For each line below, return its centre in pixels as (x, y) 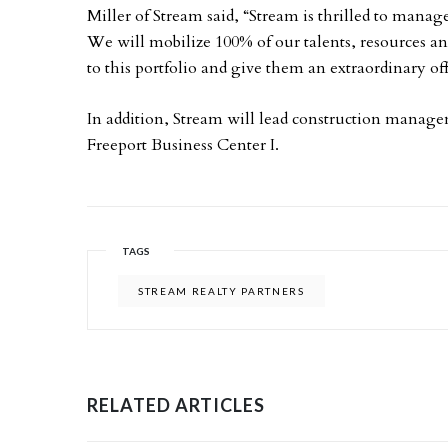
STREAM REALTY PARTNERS (221, 291)
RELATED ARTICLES (176, 405)
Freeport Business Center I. (183, 145)
